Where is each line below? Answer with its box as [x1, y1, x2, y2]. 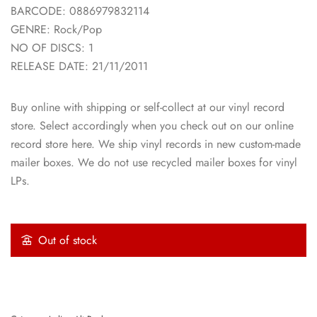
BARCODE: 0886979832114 [11, 2, 149, 19]
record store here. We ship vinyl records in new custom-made [11, 135, 301, 152]
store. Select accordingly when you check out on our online [11, 117, 294, 134]
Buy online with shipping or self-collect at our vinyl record [11, 98, 284, 115]
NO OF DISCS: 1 [11, 39, 93, 56]
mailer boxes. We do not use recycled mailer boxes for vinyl [11, 154, 297, 171]
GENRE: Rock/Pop [11, 21, 102, 38]
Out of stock [38, 231, 97, 248]
